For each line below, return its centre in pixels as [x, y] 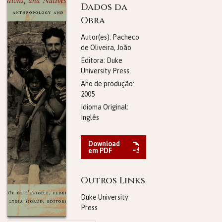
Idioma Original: [104, 107]
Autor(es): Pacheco [110, 37]
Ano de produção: [107, 84]
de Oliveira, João [106, 48]
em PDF [100, 151]
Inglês [90, 117]
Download [104, 144]
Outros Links [113, 181]
